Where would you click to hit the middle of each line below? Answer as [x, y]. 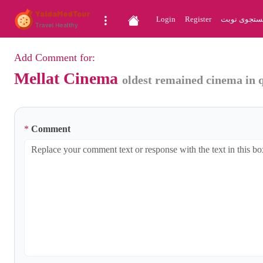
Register [198, 19]
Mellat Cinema [68, 78]
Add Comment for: [55, 58]
